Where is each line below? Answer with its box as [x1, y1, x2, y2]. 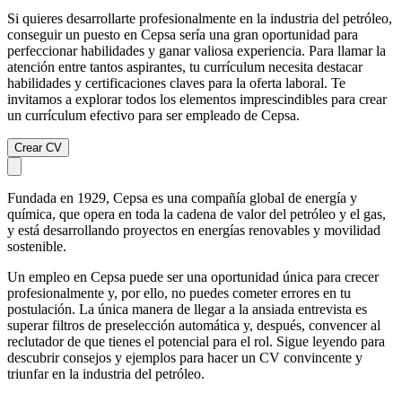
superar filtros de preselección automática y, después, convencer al [7, 317, 380, 333]
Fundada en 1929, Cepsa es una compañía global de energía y [7, 189, 357, 205]
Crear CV [14, 140, 62, 154]
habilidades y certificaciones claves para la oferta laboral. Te [7, 74, 345, 91]
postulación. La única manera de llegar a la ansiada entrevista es [7, 301, 367, 317]
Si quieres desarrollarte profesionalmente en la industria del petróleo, [7, 10, 392, 26]
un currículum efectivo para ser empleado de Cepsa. [7, 107, 300, 123]
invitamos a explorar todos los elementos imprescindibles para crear [7, 91, 387, 107]
